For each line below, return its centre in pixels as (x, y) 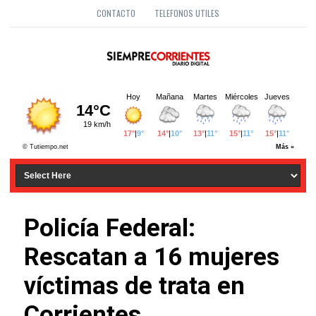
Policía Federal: (110, 229)
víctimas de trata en (134, 286)
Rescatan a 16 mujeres (152, 257)
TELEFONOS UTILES (187, 13)
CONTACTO (116, 13)
